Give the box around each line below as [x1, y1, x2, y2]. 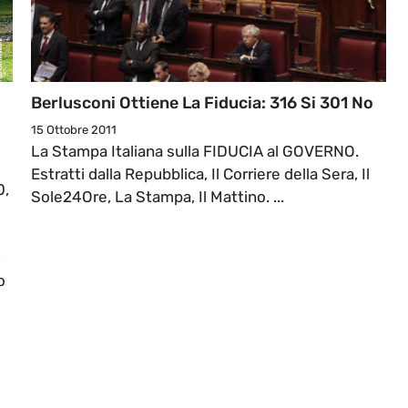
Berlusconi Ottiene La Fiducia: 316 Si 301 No [31, 93, 373, 114]
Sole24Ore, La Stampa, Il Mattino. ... [31, 188, 284, 207]
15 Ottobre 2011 [31, 123, 117, 138]
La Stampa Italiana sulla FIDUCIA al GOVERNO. [31, 142, 359, 161]
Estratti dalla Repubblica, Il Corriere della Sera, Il [31, 165, 370, 184]
